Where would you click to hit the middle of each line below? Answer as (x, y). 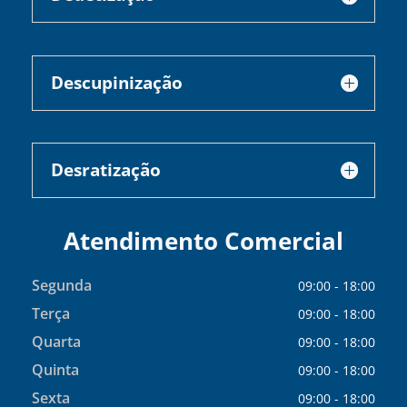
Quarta (56, 342)
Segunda (61, 286)
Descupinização (116, 82)
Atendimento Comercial (203, 241)
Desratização (105, 169)
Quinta (55, 370)
